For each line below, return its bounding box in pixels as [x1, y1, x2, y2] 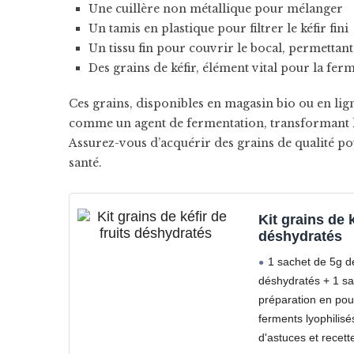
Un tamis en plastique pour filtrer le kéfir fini [88, 21, 348, 36]
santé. [69, 156, 102, 170]
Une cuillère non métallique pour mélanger [88, 2, 343, 16]
